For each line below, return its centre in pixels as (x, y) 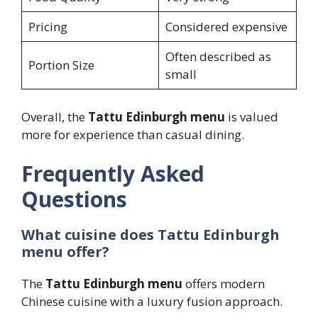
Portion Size (61, 65)
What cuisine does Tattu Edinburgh (150, 235)
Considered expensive (226, 27)
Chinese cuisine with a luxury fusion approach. (152, 302)
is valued (252, 116)
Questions (74, 199)
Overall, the (55, 116)
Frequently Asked (113, 174)
